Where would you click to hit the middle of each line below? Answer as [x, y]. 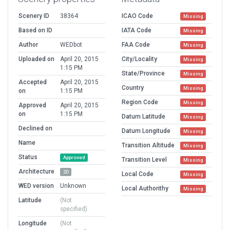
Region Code [140, 102]
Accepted [33, 82]
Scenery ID [34, 16]
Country [133, 88]
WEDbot [71, 44]
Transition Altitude [148, 145]
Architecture [36, 171]
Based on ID [35, 30]
